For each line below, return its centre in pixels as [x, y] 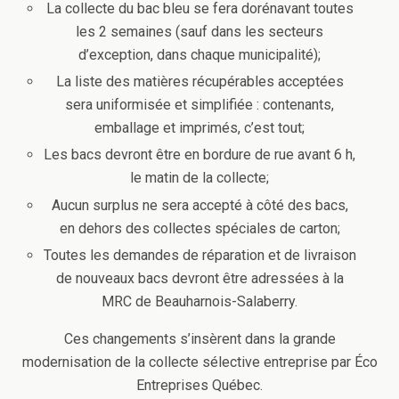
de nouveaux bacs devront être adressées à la [199, 278]
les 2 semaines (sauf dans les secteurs [199, 32]
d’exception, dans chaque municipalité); [199, 55]
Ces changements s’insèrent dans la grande [199, 338]
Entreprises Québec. [199, 385]
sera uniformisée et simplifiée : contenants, [199, 105]
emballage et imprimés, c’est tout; [199, 128]
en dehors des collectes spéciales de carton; [199, 228]
